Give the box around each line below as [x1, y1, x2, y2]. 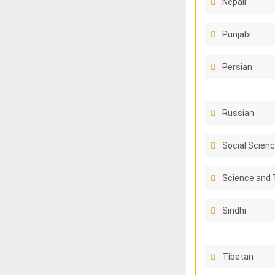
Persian [222, 62, 252, 72]
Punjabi [222, 29, 251, 39]
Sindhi [222, 206, 246, 215]
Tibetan [222, 252, 254, 261]
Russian [222, 108, 254, 118]
